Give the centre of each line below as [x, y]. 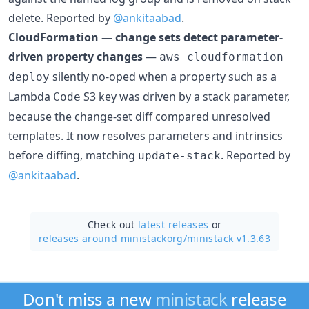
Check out [113, 224]
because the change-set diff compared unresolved [139, 116]
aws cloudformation [221, 57]
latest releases [173, 224]
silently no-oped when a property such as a [163, 76]
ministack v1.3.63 [229, 238]
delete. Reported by [61, 18]
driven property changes [76, 56]
